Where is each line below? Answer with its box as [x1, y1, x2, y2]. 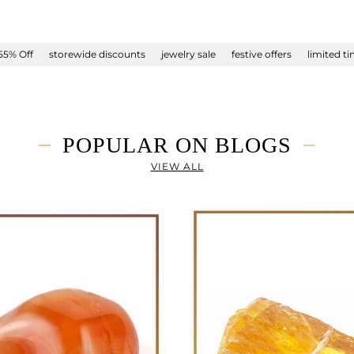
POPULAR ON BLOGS [62, 133, 292, 157]
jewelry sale [161, 48, 216, 60]
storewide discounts [49, 48, 145, 60]
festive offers [232, 48, 292, 60]
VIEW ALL [150, 160, 204, 172]
